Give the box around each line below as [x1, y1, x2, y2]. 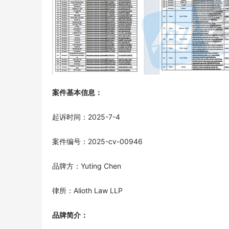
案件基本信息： [52, 88, 102, 97]
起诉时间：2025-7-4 [52, 112, 120, 122]
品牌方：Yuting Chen [52, 162, 121, 171]
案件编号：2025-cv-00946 [52, 137, 143, 146]
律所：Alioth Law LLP [52, 186, 123, 195]
